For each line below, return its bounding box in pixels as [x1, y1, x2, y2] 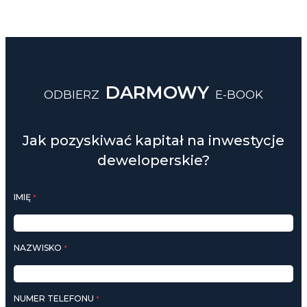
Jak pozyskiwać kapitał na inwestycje [23, 132, 284, 149]
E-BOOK [212, 88, 263, 102]
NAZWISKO [14, 243, 64, 254]
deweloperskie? [97, 152, 210, 169]
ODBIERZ [44, 88, 102, 102]
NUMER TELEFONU [14, 293, 96, 304]
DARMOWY [106, 82, 209, 104]
